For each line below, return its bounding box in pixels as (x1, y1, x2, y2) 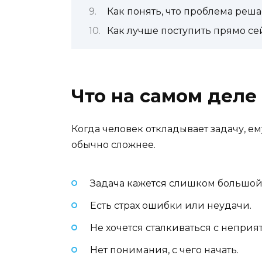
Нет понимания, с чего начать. (90, 244, 239, 256)
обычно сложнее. (71, 139, 156, 151)
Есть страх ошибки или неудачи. (90, 199, 251, 211)
